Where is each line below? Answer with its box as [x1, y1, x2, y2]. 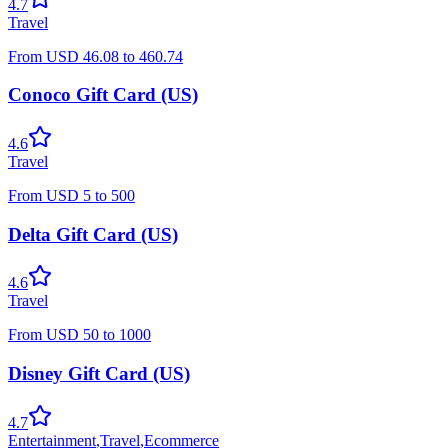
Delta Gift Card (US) [8, 223, 178, 245]
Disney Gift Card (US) [8, 363, 190, 385]
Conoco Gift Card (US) [8, 84, 198, 106]
